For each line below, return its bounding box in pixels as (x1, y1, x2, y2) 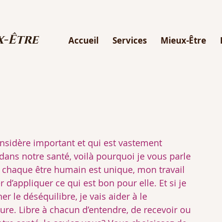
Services (112, 35, 147, 46)
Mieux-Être (161, 35, 206, 46)
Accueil (68, 35, 99, 46)
